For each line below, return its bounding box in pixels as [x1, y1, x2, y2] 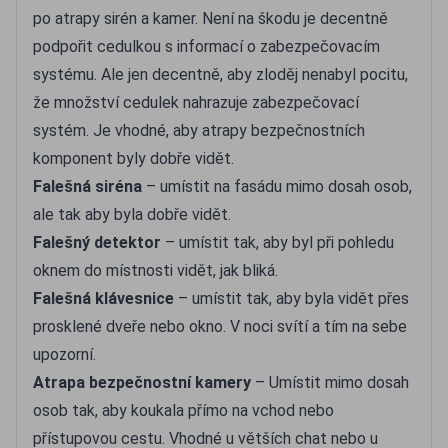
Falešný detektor [33, 233, 161, 252]
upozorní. [33, 345, 96, 364]
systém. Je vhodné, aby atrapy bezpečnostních [33, 121, 365, 140]
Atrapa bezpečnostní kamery [33, 373, 251, 392]
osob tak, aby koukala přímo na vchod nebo [33, 401, 334, 420]
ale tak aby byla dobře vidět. [33, 205, 231, 224]
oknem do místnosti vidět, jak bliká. [33, 261, 278, 280]
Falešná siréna [33, 177, 142, 196]
